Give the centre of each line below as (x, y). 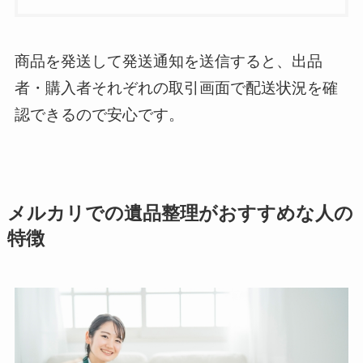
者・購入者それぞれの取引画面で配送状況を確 (176, 88)
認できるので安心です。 (99, 114)
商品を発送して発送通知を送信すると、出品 (168, 61)
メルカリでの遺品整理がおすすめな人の (180, 213)
